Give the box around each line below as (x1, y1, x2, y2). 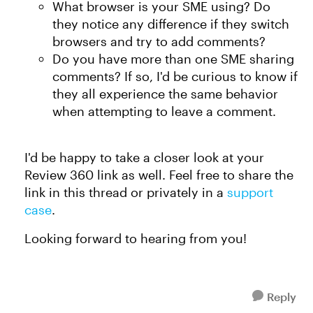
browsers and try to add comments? (52, 34, 265, 49)
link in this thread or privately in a (24, 184, 227, 200)
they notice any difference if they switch (52, 16, 289, 31)
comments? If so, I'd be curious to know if (52, 68, 298, 84)
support (227, 184, 273, 200)
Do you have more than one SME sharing (52, 51, 294, 66)
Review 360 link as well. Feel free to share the (24, 167, 293, 182)
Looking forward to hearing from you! (24, 231, 250, 246)
